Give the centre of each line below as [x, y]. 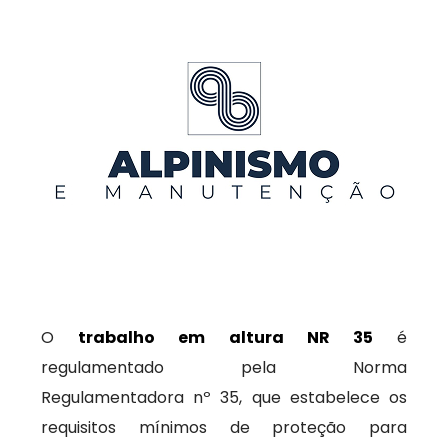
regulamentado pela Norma [224, 367]
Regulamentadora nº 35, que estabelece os [224, 397]
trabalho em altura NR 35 [225, 337]
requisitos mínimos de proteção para [224, 427]
